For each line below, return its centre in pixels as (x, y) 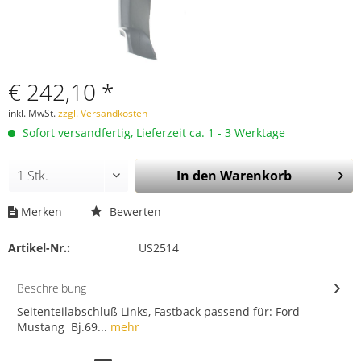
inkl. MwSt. (33, 113)
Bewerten (134, 212)
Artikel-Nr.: (39, 248)
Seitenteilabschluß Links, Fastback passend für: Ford (158, 311)
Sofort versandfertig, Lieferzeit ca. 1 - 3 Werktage (152, 133)
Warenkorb (255, 176)
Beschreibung (52, 288)
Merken (41, 212)
